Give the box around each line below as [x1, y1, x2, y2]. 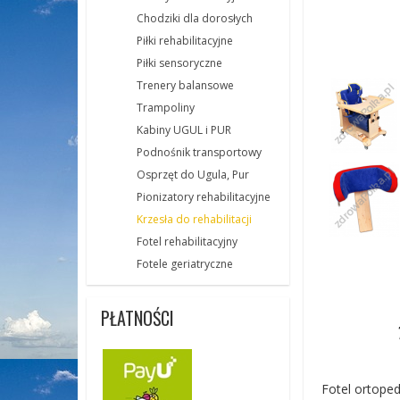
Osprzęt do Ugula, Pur [137, 167, 249, 183]
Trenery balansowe [137, 78, 234, 94]
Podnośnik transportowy [137, 145, 262, 161]
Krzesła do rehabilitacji [137, 212, 252, 228]
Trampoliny [137, 100, 195, 116]
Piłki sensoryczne [137, 55, 222, 71]
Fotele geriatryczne [137, 256, 233, 272]
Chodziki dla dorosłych [137, 11, 253, 27]
